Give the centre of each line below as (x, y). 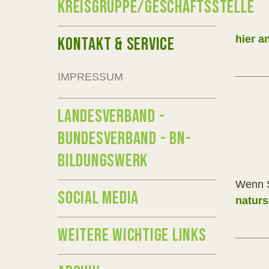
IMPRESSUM (90, 77)
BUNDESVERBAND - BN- (125, 139)
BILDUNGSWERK (103, 161)
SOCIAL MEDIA (98, 198)
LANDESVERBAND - (111, 116)
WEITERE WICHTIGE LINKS (132, 235)
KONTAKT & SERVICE (116, 44)
